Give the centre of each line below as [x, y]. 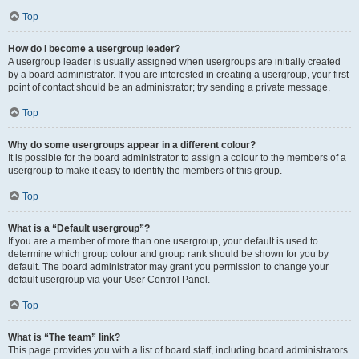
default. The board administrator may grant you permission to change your [168, 267]
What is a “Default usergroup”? [79, 228]
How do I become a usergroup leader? [94, 49]
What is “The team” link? [64, 337]
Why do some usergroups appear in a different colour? [132, 145]
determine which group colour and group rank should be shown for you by [168, 254]
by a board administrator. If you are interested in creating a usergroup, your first [178, 75]
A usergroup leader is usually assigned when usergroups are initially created [174, 62]
